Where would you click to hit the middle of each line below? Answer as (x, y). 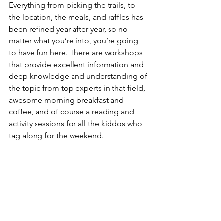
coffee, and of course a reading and (73, 111)
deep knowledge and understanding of (79, 76)
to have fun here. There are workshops (77, 52)
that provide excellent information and (77, 64)
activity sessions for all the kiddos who (76, 123)
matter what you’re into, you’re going (74, 40)
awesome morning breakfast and (67, 100)
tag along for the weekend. (56, 135)
